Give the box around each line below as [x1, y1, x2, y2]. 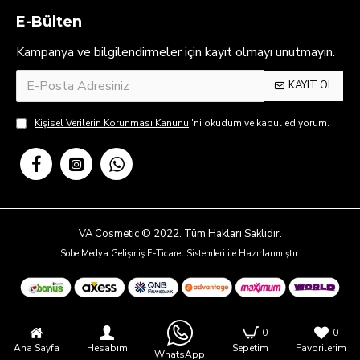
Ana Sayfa [13, 342, 59, 354]
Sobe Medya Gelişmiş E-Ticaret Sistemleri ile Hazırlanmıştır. [59, 247, 301, 260]
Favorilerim [296, 342, 347, 354]
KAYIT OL [288, 78, 333, 93]
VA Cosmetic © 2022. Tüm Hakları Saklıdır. [78, 226, 282, 241]
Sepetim [232, 342, 269, 354]
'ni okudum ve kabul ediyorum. [191, 116, 329, 129]
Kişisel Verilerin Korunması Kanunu [35, 116, 189, 129]
